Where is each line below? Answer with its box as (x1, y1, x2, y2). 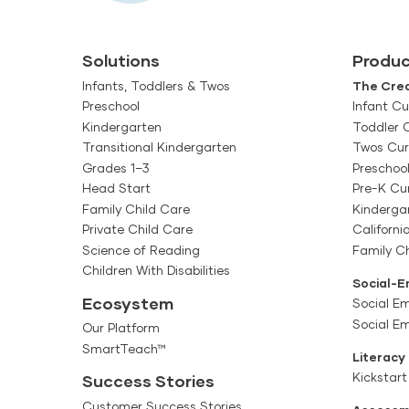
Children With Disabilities (82, 263, 230, 278)
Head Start (82, 181, 151, 196)
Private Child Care (82, 222, 193, 237)
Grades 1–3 (82, 160, 150, 175)
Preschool (82, 99, 140, 114)
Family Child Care (82, 201, 190, 216)
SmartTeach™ (82, 341, 166, 356)
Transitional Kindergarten (82, 140, 236, 155)
